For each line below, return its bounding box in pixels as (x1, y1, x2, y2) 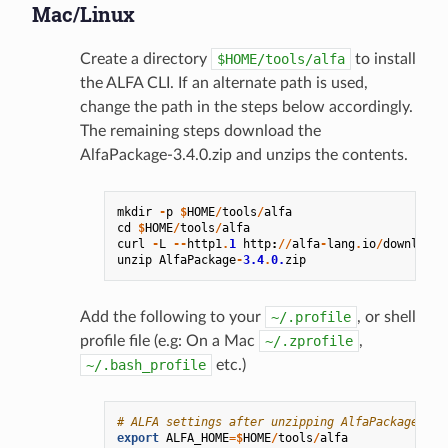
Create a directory (80, 51, 211, 68)
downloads (383, 237, 446, 252)
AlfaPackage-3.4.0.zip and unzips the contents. (80, 147, 408, 164)
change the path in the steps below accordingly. (80, 99, 413, 116)
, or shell (357, 309, 416, 326)
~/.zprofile (265, 333, 353, 350)
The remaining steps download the (80, 123, 321, 140)
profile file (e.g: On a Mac (80, 333, 259, 350)
